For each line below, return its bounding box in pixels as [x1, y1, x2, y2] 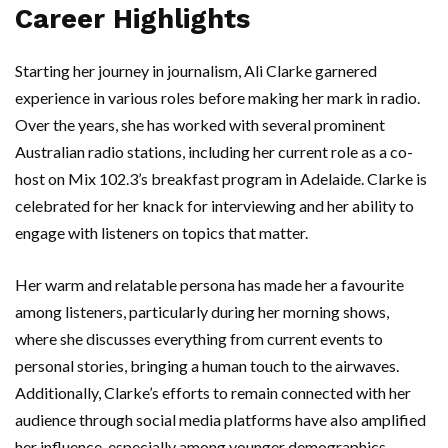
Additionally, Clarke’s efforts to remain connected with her [15, 383, 411, 402]
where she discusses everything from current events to [15, 329, 383, 348]
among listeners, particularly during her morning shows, [15, 302, 389, 321]
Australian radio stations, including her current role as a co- [15, 142, 413, 161]
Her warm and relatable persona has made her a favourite [15, 275, 404, 294]
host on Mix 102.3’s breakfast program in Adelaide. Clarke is [15, 169, 427, 188]
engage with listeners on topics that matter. [15, 223, 308, 242]
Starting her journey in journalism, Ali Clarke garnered [15, 61, 377, 80]
